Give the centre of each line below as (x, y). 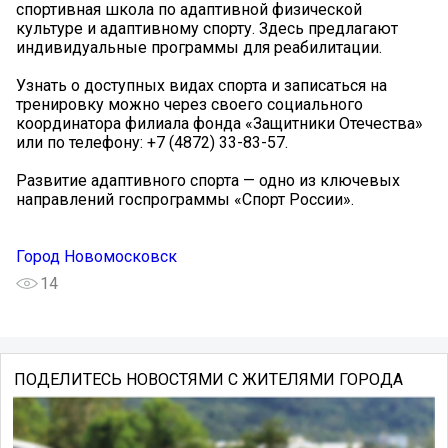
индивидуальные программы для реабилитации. (199, 48)
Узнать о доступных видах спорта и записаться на (201, 86)
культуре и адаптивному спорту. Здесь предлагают (207, 29)
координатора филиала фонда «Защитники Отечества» (219, 124)
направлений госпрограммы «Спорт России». (185, 200)
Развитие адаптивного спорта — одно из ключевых (208, 181)
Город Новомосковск (96, 257)
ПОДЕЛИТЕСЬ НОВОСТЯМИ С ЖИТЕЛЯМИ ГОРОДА (208, 380)
